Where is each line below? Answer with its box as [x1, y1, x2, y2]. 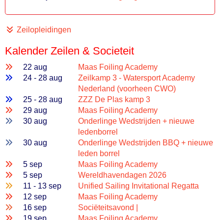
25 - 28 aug [23, 95, 63, 104]
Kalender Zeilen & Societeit [5, 45, 134, 57]
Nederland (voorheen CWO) [78, 84, 176, 93]
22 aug [23, 63, 48, 71]
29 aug [23, 106, 48, 114]
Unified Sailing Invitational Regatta [78, 182, 199, 190]
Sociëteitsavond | [78, 203, 138, 212]
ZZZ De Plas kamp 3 [78, 95, 151, 104]
